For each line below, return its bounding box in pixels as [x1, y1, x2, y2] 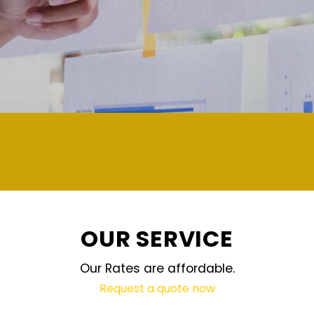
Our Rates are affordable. [79, 259, 235, 277]
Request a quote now [99, 280, 215, 296]
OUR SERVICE [81, 223, 233, 254]
